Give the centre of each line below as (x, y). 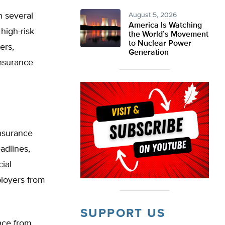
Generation (149, 53)
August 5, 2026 (153, 15)
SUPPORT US (123, 213)
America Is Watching (165, 26)
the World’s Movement (168, 35)
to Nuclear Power (160, 44)
